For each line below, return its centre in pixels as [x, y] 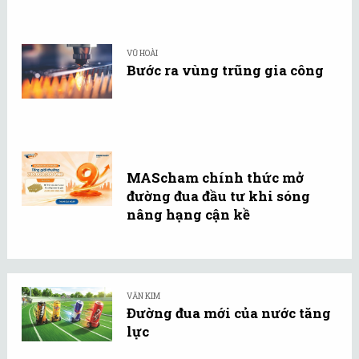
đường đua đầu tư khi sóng [218, 196]
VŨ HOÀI [142, 53]
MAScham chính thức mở [215, 177]
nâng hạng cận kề [188, 214]
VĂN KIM [143, 296]
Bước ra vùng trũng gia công [225, 70]
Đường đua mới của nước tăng [229, 313]
